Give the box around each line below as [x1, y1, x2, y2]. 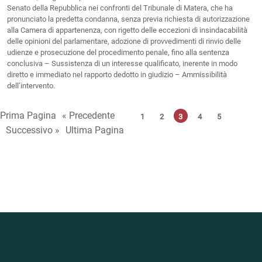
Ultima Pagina [65, 124, 124, 136]
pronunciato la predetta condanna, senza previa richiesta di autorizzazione [7, 15, 250, 24]
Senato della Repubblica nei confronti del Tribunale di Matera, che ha [7, 4, 233, 13]
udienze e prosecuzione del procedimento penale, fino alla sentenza [7, 48, 229, 57]
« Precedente [62, 109, 115, 121]
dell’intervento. [7, 81, 55, 91]
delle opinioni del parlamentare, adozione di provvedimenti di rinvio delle [7, 37, 241, 46]
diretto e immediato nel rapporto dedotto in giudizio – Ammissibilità [7, 70, 227, 80]
